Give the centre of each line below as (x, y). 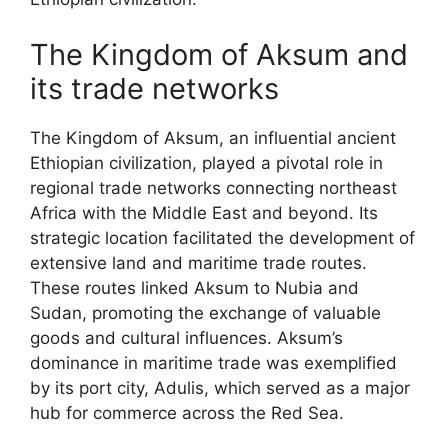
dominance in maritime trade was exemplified (213, 362)
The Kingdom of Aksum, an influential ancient (213, 137)
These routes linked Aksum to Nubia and (194, 287)
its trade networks (154, 88)
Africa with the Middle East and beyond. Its (204, 212)
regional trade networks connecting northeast (213, 187)
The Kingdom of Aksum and (219, 54)
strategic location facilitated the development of (222, 237)
